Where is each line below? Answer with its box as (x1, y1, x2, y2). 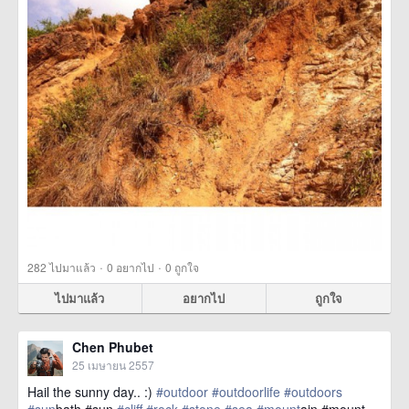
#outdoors (284, 383, 342, 401)
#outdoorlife (212, 383, 280, 401)
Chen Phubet (72, 338, 153, 356)
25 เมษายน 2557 (72, 357, 154, 372)
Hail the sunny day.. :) (27, 383, 156, 401)
